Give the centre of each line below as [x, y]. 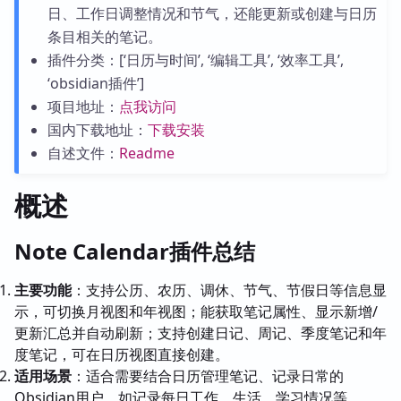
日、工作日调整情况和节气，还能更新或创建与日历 [212, 13]
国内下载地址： [97, 130]
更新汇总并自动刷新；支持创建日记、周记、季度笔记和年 [200, 333]
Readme [146, 153]
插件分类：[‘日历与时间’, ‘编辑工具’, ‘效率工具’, [195, 60]
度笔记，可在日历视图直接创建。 [122, 354]
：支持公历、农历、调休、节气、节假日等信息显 [229, 290]
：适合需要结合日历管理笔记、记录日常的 [208, 376]
